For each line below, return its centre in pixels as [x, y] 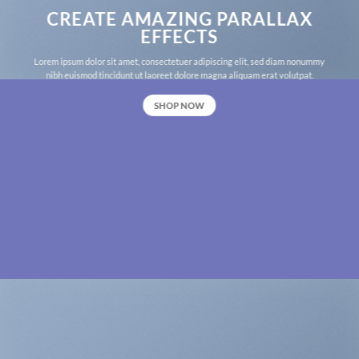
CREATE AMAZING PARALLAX [179, 18]
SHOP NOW [179, 106]
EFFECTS [179, 36]
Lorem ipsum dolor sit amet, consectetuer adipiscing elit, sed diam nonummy [179, 61]
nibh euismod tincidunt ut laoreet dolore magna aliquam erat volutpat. [179, 75]
